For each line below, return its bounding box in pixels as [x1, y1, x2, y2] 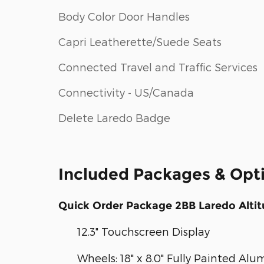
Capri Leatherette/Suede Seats [58, 35, 222, 48]
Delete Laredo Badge [58, 111, 170, 124]
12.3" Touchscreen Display [77, 225, 210, 237]
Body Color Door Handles [58, 9, 190, 22]
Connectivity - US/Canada [58, 85, 194, 98]
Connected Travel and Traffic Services [58, 60, 258, 73]
